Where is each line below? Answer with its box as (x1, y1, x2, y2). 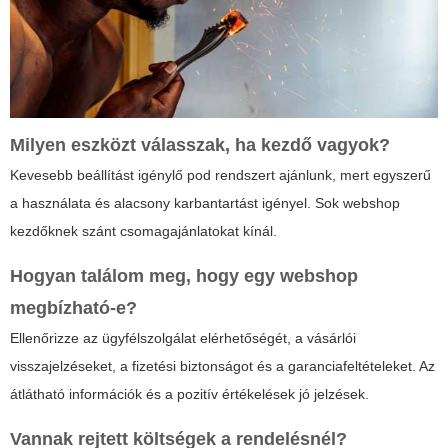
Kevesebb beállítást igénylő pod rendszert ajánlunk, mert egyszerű (10, 167, 431, 184)
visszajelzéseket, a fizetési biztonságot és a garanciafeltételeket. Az (10, 358, 435, 375)
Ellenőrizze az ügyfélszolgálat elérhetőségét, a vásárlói (10, 330, 356, 347)
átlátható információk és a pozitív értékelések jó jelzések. (10, 386, 369, 403)
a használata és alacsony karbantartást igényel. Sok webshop (10, 195, 400, 212)
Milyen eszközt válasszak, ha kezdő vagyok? (10, 135, 390, 156)
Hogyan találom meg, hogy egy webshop (10, 266, 358, 287)
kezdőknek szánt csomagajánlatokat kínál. (10, 223, 277, 240)
